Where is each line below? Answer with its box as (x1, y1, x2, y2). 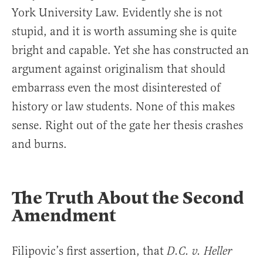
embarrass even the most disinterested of (12, 80, 221, 95)
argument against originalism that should (12, 61, 225, 76)
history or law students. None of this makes (12, 99, 235, 114)
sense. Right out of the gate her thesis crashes (12, 117, 243, 133)
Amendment (12, 204, 116, 227)
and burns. (12, 136, 67, 151)
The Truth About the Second (12, 186, 244, 209)
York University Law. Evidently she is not (12, 5, 222, 20)
